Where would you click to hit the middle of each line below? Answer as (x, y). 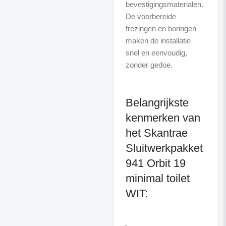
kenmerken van (163, 118)
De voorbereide (151, 16)
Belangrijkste (157, 103)
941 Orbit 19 (155, 163)
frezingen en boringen (161, 29)
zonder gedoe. (149, 65)
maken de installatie (158, 41)
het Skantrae (156, 133)
